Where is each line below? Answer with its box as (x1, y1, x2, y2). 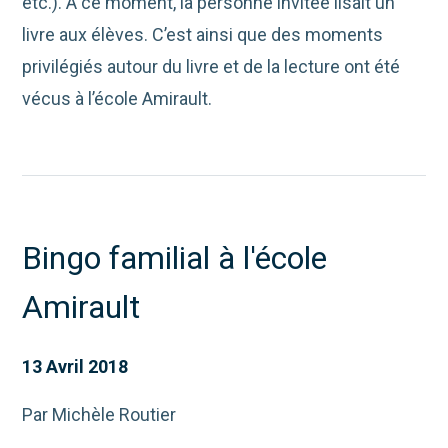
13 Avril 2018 (22, 356, 129, 378)
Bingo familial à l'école (22, 239, 328, 278)
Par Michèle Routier (22, 404, 177, 426)
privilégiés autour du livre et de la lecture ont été (22, 56, 401, 78)
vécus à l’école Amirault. (22, 88, 213, 110)
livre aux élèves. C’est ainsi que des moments (22, 24, 384, 46)
